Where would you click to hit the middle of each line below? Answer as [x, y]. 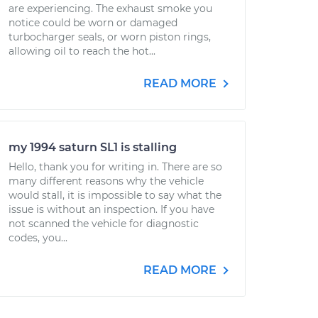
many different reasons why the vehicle [106, 181]
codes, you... [38, 238]
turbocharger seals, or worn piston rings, [110, 37]
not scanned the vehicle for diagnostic [104, 224]
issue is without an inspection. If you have [111, 209]
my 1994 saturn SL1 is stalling [93, 147]
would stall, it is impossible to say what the [115, 195]
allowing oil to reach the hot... [82, 51]
